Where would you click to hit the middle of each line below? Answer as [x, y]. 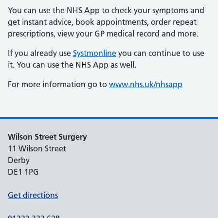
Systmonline [95, 53]
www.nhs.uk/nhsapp [146, 84]
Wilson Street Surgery [47, 137]
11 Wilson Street [37, 148]
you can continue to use [160, 53]
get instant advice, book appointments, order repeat [102, 22]
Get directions [33, 195]
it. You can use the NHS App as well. [72, 65]
